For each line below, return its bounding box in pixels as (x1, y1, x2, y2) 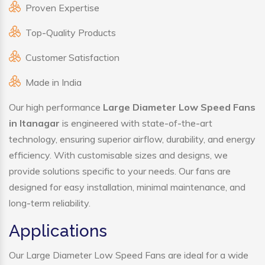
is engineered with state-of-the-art (60, 117, 212, 130)
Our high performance (9, 101, 103, 114)
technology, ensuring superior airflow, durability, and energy (9, 133, 256, 146)
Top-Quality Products (25, 27, 116, 39)
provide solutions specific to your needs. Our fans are (9, 165, 231, 177)
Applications (9, 221, 107, 241)
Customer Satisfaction (25, 51, 119, 64)
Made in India (25, 76, 82, 89)
